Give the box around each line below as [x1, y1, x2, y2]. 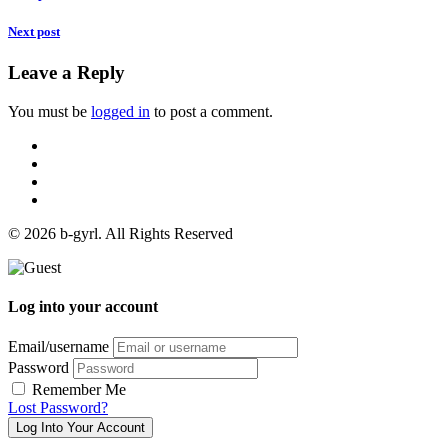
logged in [91, 102, 150, 120]
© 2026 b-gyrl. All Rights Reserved [8, 224, 233, 242]
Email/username [8, 338, 109, 356]
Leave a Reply [8, 62, 125, 84]
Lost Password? [8, 399, 108, 417]
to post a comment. [150, 102, 273, 120]
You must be [8, 102, 91, 120]
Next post [8, 23, 60, 39]
